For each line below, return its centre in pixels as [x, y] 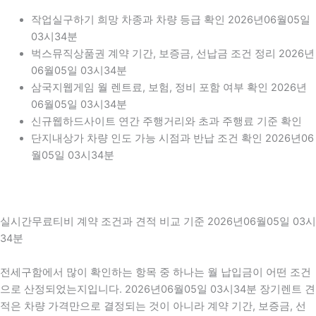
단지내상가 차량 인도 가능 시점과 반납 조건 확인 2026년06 [172, 138]
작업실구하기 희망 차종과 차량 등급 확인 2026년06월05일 [170, 19]
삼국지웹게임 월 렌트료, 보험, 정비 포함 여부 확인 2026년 [169, 87]
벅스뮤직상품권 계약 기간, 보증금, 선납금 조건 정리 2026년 [172, 53]
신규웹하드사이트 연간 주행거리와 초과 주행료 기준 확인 [166, 121]
